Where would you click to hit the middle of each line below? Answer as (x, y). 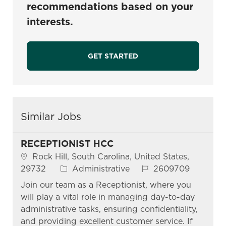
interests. (50, 21)
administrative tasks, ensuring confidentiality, (109, 209)
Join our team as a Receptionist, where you (106, 185)
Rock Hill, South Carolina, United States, (110, 156)
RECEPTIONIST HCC (67, 143)
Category (78, 168)
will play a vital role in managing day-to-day (107, 197)
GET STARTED (113, 56)
